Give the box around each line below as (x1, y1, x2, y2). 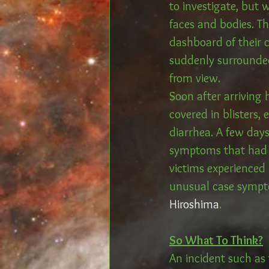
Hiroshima (169, 197, 219, 211)
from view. (169, 71, 223, 85)
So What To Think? (169, 233, 263, 247)
